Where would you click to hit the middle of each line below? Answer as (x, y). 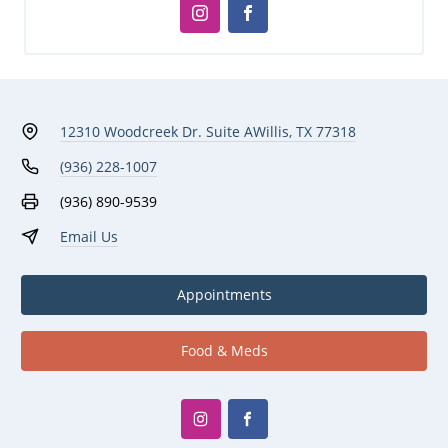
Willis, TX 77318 (304, 131)
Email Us (88, 236)
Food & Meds (224, 351)
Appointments (224, 295)
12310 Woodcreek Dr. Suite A (156, 131)
